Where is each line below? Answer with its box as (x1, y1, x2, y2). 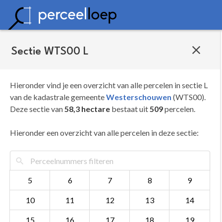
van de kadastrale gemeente (10, 92, 106, 102)
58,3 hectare (64, 104, 110, 113)
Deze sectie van (10, 104, 64, 113)
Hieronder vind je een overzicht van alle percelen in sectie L (10, 80, 208, 90)
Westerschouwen (106, 92, 171, 102)
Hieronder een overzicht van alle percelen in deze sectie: (10, 128, 199, 137)
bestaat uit (110, 104, 150, 113)
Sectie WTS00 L (11, 46, 89, 57)
